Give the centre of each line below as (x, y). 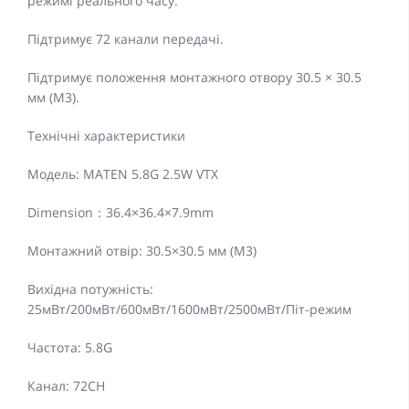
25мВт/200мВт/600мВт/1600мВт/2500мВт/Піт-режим (189, 309)
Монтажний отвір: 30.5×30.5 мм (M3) (142, 251)
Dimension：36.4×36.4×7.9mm (121, 213)
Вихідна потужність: (90, 289)
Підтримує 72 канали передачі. (126, 39)
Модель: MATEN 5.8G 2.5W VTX (123, 174)
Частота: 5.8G (70, 348)
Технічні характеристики (106, 136)
